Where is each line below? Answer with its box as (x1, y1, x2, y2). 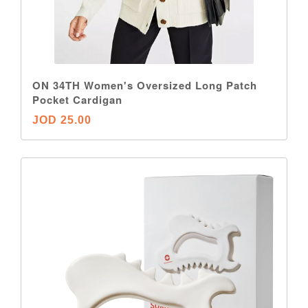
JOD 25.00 (32, 114, 91, 126)
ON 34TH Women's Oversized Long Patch (32, 78, 257, 93)
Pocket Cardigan (32, 92, 122, 107)
